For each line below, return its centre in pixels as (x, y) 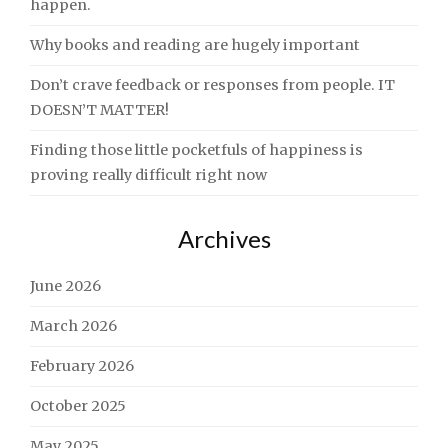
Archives (224, 238)
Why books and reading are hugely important (195, 45)
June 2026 (65, 286)
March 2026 (73, 326)
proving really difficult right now (148, 175)
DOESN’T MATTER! (99, 110)
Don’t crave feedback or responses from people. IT (212, 85)
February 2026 (82, 366)
